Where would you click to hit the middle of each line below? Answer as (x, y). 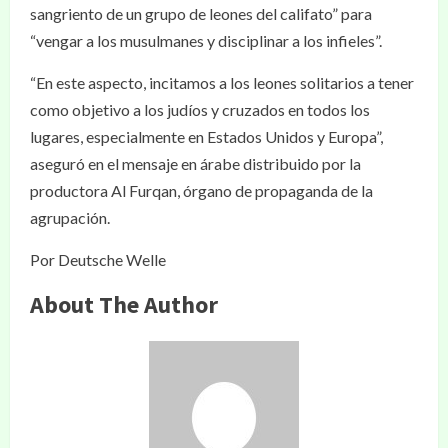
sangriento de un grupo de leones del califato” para (201, 13)
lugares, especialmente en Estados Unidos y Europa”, (206, 136)
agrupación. (70, 217)
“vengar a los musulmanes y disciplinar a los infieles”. (206, 40)
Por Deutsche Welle (98, 259)
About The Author (124, 304)
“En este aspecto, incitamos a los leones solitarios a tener (222, 82)
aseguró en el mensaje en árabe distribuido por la (195, 163)
